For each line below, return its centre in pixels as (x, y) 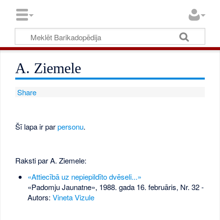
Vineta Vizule (73, 197)
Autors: (40, 197)
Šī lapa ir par (37, 126)
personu (71, 126)
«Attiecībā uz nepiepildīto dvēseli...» (84, 177)
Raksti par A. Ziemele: (51, 160)
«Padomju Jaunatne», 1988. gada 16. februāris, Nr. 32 (113, 187)
